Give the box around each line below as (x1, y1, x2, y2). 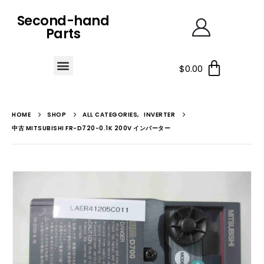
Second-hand (16, 12, 110, 30)
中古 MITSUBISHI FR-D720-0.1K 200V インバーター (12, 124, 170, 133)
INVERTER (144, 110, 175, 119)
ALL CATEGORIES (82, 110, 137, 119)
